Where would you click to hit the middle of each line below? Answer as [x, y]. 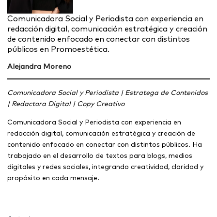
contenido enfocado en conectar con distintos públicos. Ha [105, 144]
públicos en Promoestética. [58, 49]
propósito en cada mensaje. [53, 178]
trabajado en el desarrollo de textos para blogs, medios [100, 155]
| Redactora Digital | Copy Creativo [66, 103]
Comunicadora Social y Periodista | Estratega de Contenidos [108, 92]
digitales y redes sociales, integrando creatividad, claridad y [105, 166]
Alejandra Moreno [39, 66]
